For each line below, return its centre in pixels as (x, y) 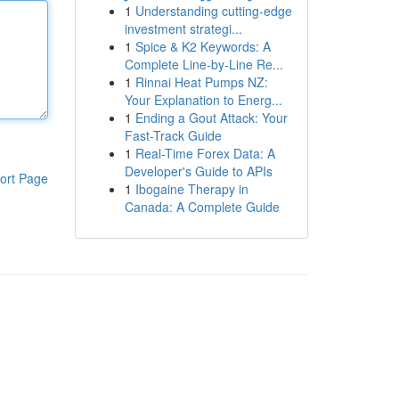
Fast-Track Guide (173, 135)
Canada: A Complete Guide (202, 207)
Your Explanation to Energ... (203, 100)
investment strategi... (183, 28)
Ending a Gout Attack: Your (211, 118)
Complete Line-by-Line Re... (204, 64)
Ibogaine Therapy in (191, 189)
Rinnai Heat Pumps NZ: (201, 82)
